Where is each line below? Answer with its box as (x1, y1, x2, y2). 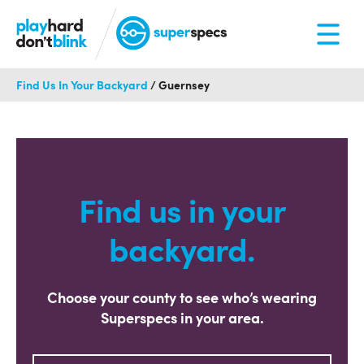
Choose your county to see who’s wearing (47, 292, 317, 306)
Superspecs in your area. (100, 312, 264, 327)
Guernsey (158, 80, 210, 92)
